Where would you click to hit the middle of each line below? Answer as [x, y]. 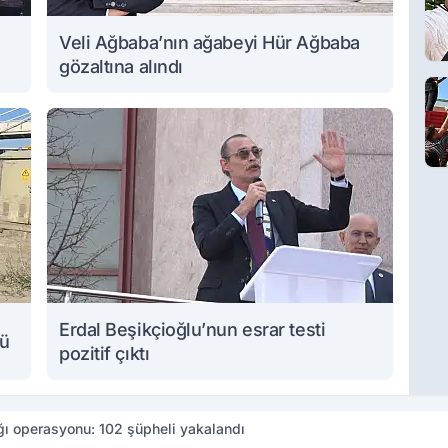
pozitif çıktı [104, 354]
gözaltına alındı [121, 67]
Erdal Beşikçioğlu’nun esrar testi [192, 330]
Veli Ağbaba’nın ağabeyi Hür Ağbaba [209, 43]
